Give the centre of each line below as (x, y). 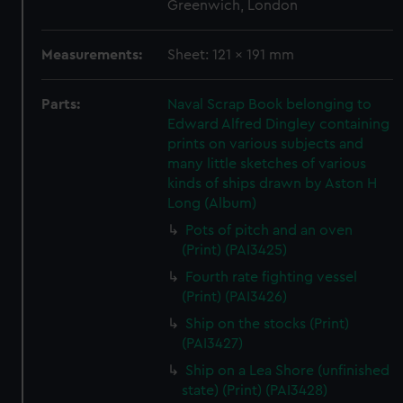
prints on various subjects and (266, 144)
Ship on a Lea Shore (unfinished (288, 371)
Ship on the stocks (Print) (268, 324)
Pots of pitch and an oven (269, 230)
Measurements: (92, 55)
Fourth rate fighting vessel (272, 277)
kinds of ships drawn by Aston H (273, 184)
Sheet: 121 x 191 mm (231, 55)
